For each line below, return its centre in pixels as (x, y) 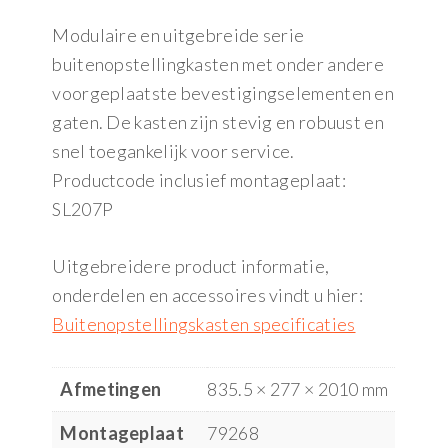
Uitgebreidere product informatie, (191, 266)
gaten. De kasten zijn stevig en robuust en (218, 122)
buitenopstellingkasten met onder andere (218, 64)
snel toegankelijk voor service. (173, 151)
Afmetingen (111, 389)
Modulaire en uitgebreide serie (178, 35)
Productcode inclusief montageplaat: (199, 180)
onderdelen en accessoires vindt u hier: (208, 295)
